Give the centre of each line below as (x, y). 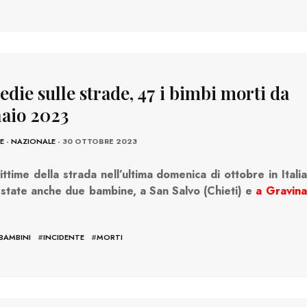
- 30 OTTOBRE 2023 (96, 141)
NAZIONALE (33, 141)
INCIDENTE (63, 237)
